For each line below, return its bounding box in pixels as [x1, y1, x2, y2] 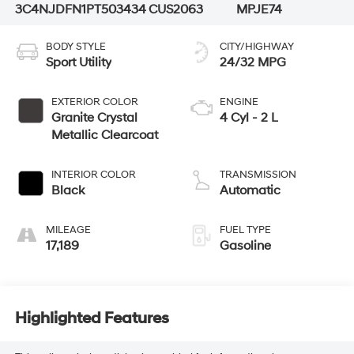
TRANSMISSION [220, 168, 296, 182]
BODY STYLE [45, 40, 106, 54]
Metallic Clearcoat [51, 127, 158, 144]
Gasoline [220, 238, 271, 254]
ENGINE [220, 96, 258, 109]
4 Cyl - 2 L [220, 110, 278, 126]
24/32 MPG [220, 55, 286, 71]
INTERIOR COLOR [51, 168, 136, 182]
